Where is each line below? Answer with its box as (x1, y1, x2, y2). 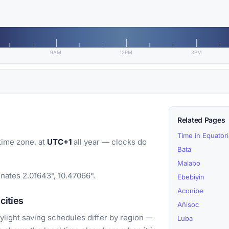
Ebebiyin (177, 173, 204, 181)
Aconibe (177, 187, 203, 195)
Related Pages (177, 116, 225, 125)
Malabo (177, 159, 200, 168)
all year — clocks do (72, 137, 147, 147)
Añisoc (177, 200, 199, 209)
